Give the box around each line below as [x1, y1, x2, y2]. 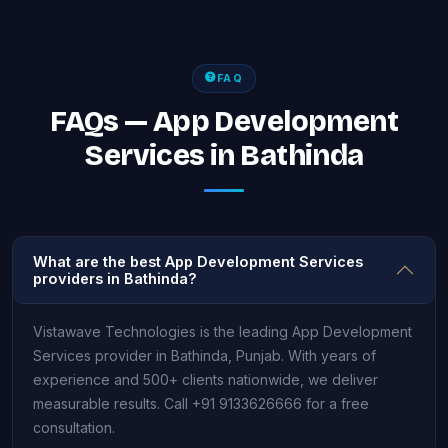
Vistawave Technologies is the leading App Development [33, 322, 412, 340]
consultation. [33, 418, 115, 436]
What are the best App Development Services [33, 252, 363, 270]
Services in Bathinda [84, 137, 364, 173]
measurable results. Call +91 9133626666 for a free [33, 394, 369, 412]
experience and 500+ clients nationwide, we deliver [33, 370, 378, 388]
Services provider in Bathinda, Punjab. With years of [33, 346, 376, 364]
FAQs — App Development [49, 103, 399, 139]
